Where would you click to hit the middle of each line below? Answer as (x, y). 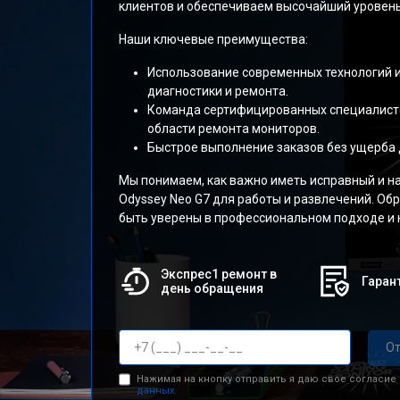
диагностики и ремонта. (218, 91)
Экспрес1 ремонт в (218, 274)
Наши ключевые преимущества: (213, 39)
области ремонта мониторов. (233, 129)
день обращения (212, 288)
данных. (156, 390)
